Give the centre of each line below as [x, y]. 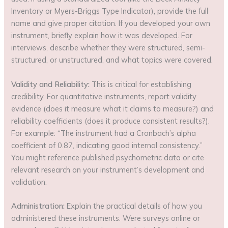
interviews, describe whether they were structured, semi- [108, 48]
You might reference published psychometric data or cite [108, 157]
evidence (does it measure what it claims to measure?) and [113, 108]
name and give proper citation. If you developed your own [111, 23]
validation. [29, 182]
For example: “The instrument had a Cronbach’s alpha [104, 133]
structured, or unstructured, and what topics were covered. [112, 60]
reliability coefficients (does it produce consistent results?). [111, 121]
